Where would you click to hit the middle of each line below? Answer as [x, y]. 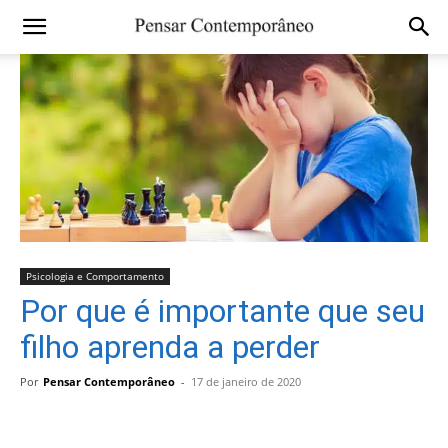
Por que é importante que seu [222, 311]
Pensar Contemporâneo [109, 382]
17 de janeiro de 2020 [246, 382]
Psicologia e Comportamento [95, 276]
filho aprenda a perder [170, 347]
